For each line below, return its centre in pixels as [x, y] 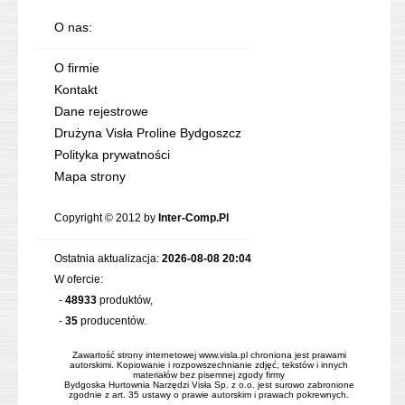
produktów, [125, 300]
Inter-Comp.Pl [193, 217]
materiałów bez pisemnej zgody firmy [209, 374]
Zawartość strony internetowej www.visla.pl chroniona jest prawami [209, 354]
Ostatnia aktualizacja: [108, 258]
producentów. [112, 320]
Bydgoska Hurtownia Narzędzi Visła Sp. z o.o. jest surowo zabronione [209, 384]
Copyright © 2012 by [106, 217]
